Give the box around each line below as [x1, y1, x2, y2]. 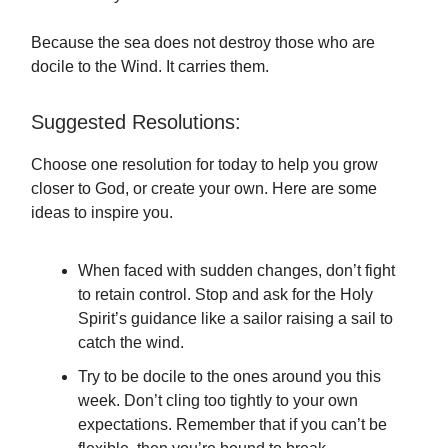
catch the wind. [78, 334, 184, 352]
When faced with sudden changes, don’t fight [78, 262, 395, 280]
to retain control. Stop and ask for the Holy [78, 286, 373, 304]
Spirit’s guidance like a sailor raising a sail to [78, 310, 393, 328]
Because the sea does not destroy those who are [31, 34, 375, 52]
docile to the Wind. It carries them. [31, 58, 269, 76]
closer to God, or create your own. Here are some [31, 180, 377, 198]
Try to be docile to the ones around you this [78, 368, 381, 386]
